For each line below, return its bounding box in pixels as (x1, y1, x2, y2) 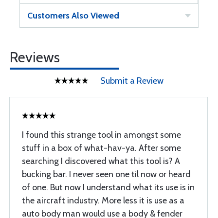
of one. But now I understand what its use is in (22, 182, 195, 193)
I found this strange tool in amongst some (22, 129, 181, 140)
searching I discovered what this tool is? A (22, 156, 180, 166)
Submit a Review (100, 75, 163, 86)
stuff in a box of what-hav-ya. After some (22, 143, 181, 153)
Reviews (10, 48, 60, 66)
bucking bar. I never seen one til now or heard (22, 169, 191, 180)
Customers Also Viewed (27, 10, 119, 21)
